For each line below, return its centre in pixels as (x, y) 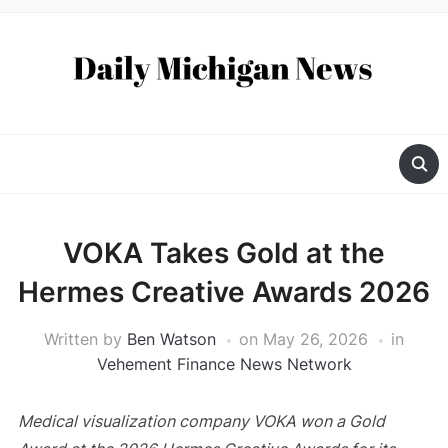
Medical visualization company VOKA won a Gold (201, 421)
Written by (85, 339)
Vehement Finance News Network (224, 364)
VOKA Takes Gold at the (224, 253)
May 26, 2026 (315, 339)
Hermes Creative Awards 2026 (224, 292)
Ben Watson (171, 339)
